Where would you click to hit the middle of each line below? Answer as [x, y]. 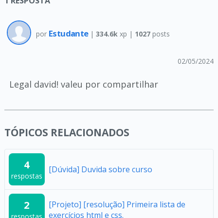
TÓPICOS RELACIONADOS [67, 132]
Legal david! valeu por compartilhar [83, 84]
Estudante [69, 34]
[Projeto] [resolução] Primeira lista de [117, 204]
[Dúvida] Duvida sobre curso [100, 169]
